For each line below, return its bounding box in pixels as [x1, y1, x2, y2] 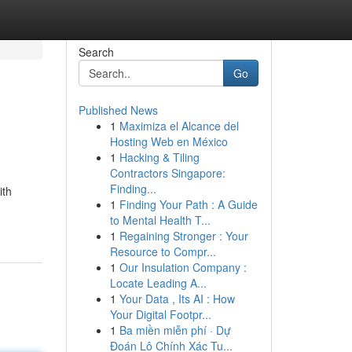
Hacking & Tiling [119, 149, 200, 165]
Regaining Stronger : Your [119, 228, 248, 244]
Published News [78, 102, 158, 118]
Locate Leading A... [109, 275, 207, 291]
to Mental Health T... [109, 212, 211, 228]
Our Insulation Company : [119, 259, 247, 275]
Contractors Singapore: [109, 165, 225, 181]
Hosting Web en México [109, 134, 228, 149]
